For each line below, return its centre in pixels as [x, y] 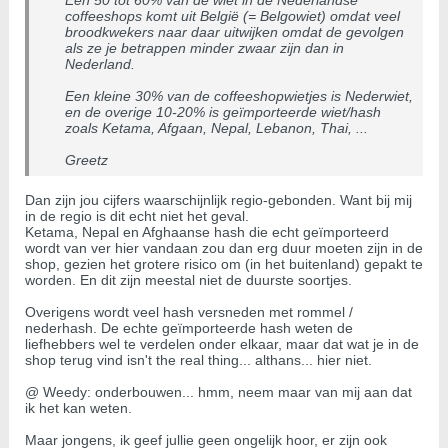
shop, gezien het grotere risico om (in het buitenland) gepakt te [224, 264]
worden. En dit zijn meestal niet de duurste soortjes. [188, 280]
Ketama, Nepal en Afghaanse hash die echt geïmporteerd [207, 232]
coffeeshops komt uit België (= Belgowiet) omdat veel [232, 16]
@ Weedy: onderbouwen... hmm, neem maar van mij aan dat [218, 392]
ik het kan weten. [78, 408]
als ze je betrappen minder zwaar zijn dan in [204, 48]
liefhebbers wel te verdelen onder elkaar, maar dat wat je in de [222, 344]
